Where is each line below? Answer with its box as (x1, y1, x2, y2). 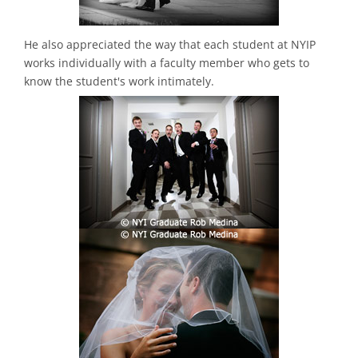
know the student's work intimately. (24, 73, 214, 89)
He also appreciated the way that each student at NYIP (24, 36, 316, 52)
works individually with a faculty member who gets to (24, 54, 309, 70)
